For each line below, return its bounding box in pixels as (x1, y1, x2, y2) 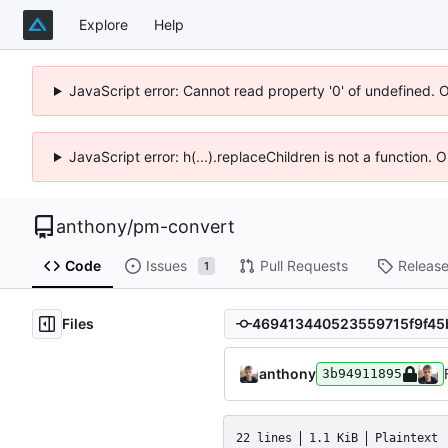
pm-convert (133, 216, 235, 237)
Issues (145, 257, 187, 275)
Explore (79, 15, 128, 33)
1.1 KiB (309, 430, 358, 445)
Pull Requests (259, 257, 348, 275)
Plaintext (375, 430, 438, 445)
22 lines (236, 430, 292, 445)
